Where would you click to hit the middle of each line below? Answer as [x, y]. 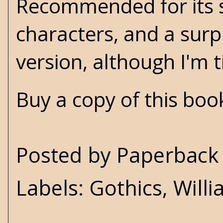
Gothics [126, 188]
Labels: [53, 188]
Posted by [66, 155]
